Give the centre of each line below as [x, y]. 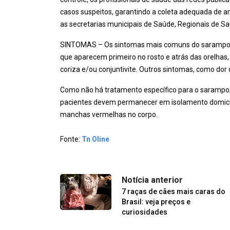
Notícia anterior [152, 180]
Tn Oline [95, 139]
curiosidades [145, 212]
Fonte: [71, 139]
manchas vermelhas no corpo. [109, 114]
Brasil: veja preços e [156, 202]
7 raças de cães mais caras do [174, 191]
